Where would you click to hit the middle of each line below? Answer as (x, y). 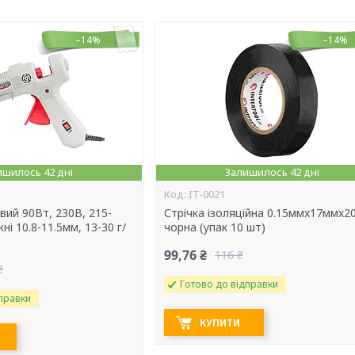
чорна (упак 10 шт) (214, 227)
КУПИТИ (219, 323)
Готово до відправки (229, 284)
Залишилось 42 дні (273, 172)
